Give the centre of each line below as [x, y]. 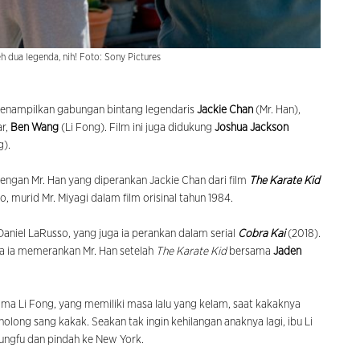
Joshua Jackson [252, 128]
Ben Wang [35, 128]
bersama [251, 252]
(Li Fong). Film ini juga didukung [137, 128]
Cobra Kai [263, 234]
